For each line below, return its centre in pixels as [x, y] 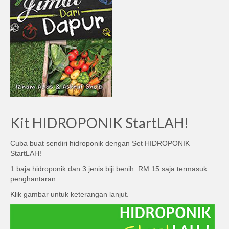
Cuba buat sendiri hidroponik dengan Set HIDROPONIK [100, 143]
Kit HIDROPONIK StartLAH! [99, 122]
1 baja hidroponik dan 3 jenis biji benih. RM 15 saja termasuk [109, 168]
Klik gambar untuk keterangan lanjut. [70, 194]
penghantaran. [34, 179]
